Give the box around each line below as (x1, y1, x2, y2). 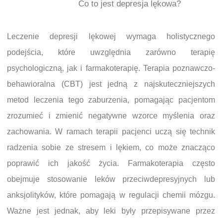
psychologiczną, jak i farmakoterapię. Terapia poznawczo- (7, 64, 215, 73)
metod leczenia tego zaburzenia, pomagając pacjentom (7, 96, 215, 105)
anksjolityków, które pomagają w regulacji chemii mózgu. (7, 191, 215, 200)
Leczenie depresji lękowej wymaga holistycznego (7, 32, 215, 41)
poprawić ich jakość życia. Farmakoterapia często (7, 159, 215, 168)
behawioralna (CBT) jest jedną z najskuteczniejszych (7, 80, 215, 89)
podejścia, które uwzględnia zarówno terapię (7, 48, 215, 57)
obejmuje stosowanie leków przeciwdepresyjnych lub (7, 175, 215, 184)
